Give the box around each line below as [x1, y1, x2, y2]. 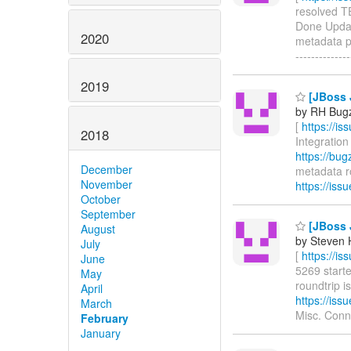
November [81, 176, 132, 193]
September [81, 206, 136, 223]
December [81, 161, 132, 178]
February [81, 310, 128, 327]
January [81, 325, 121, 342]
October [81, 191, 121, 208]
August [81, 221, 115, 237]
